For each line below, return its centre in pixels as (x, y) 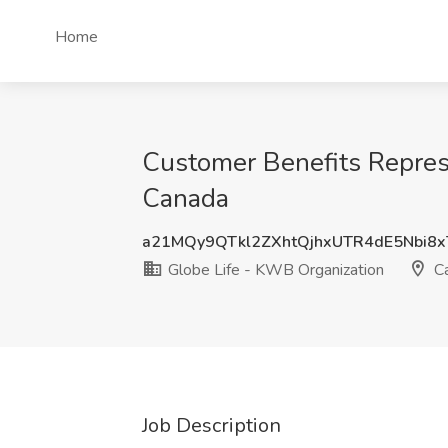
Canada (185, 198)
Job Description (211, 425)
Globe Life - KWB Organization (274, 270)
